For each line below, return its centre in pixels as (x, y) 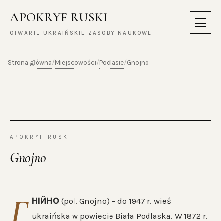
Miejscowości (75, 62)
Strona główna (30, 62)
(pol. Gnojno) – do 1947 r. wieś (115, 201)
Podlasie (111, 62)
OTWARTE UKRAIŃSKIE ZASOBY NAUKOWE (81, 33)
